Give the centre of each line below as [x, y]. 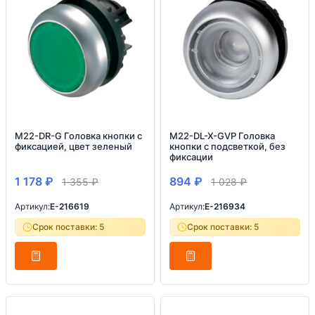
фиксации [191, 157]
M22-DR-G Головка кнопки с [78, 136]
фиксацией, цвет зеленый [73, 146]
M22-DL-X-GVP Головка [222, 136]
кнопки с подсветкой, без [227, 146]
